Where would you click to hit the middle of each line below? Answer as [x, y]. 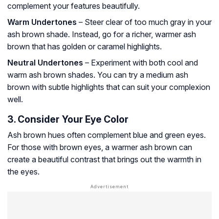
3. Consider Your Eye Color [68, 120]
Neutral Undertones [45, 63]
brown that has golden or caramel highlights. [85, 47]
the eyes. [23, 172]
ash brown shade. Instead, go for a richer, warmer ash [102, 34]
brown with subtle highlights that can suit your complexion [109, 87]
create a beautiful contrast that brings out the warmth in [104, 160]
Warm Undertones [42, 22]
